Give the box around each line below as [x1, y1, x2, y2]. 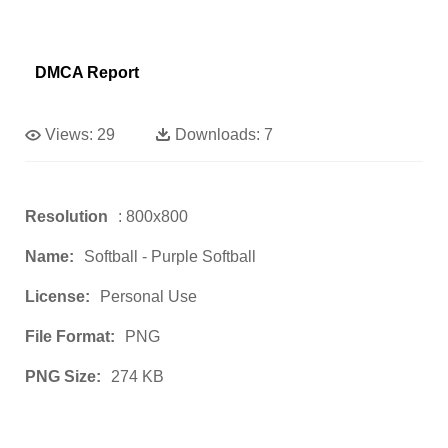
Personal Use [100, 288, 197, 306]
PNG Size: [25, 368, 101, 386]
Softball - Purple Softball [84, 248, 256, 266]
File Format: [25, 328, 115, 346]
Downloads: [175, 126, 260, 144]
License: [25, 288, 90, 306]
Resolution [25, 208, 108, 226]
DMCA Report [35, 64, 139, 82]
